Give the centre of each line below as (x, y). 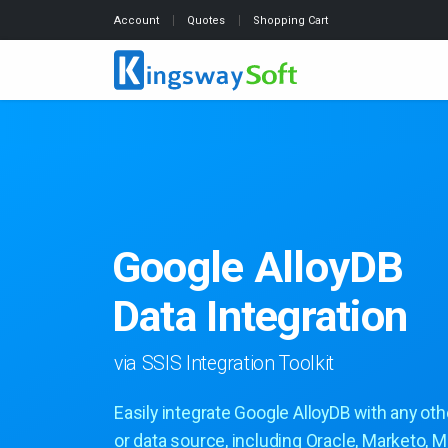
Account (138, 20)
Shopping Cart (290, 20)
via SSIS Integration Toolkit (224, 363)
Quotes (207, 20)
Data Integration (259, 316)
